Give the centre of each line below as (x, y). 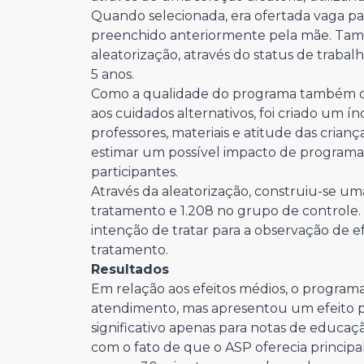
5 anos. (113, 74)
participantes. (134, 172)
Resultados (130, 269)
